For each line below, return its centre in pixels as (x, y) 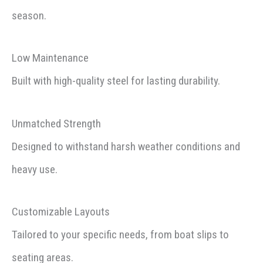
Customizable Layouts (61, 211)
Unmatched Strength (56, 123)
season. (29, 16)
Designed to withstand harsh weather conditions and (126, 146)
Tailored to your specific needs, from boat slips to (120, 234)
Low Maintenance (50, 58)
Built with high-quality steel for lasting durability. (116, 81)
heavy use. (35, 169)
